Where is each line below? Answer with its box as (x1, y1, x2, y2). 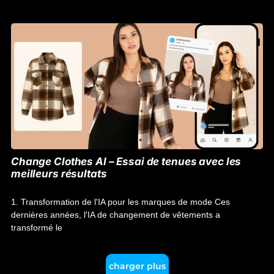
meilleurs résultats (11, 168, 107, 180)
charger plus (108, 261, 166, 272)
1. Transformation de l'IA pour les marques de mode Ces (11, 197, 230, 207)
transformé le (11, 223, 62, 232)
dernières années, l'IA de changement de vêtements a (11, 210, 220, 220)
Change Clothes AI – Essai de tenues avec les (11, 155, 242, 168)
